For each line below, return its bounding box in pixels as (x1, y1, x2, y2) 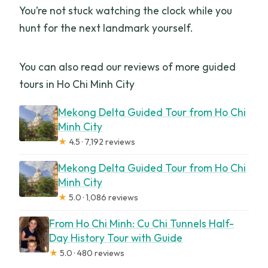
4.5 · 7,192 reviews (67, 136, 136, 148)
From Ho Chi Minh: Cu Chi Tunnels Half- (49, 217, 234, 231)
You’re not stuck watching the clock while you (19, 4, 233, 18)
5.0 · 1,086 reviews (67, 192, 139, 203)
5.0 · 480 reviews (58, 248, 125, 259)
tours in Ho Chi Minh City (19, 77, 135, 92)
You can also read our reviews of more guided (19, 60, 236, 74)
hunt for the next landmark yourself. (19, 21, 194, 35)
